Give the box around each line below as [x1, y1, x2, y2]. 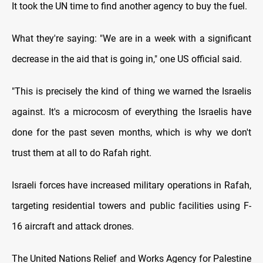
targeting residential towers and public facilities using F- [12, 200, 251, 212]
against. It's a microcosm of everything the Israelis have [12, 106, 251, 118]
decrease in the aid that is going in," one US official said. [12, 53, 242, 65]
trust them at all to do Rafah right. [12, 147, 151, 159]
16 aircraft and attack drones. [12, 221, 134, 232]
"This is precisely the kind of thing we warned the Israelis [12, 86, 251, 97]
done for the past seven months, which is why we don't [12, 127, 251, 139]
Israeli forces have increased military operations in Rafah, [12, 180, 251, 191]
